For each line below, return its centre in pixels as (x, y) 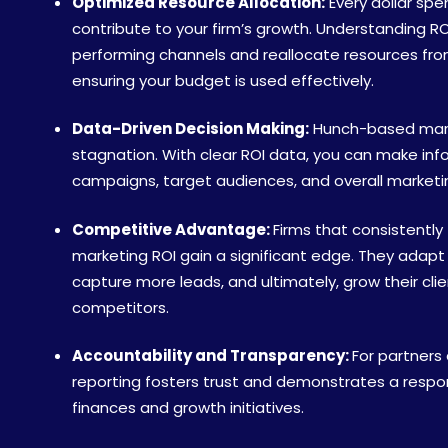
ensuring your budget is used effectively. (223, 80)
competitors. (120, 307)
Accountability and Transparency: (212, 355)
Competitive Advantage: (172, 229)
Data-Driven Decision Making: (190, 128)
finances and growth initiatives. (188, 407)
